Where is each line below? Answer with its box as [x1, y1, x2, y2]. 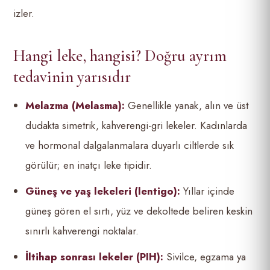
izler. [13, 6, 34, 20]
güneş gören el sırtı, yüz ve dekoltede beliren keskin [25, 204, 253, 218]
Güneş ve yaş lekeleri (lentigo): [25, 184, 181, 198]
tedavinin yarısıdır [13, 67, 131, 87]
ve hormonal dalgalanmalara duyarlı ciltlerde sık [25, 138, 234, 152]
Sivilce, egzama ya [163, 250, 246, 264]
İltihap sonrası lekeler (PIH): [25, 250, 164, 264]
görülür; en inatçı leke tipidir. [25, 158, 152, 172]
